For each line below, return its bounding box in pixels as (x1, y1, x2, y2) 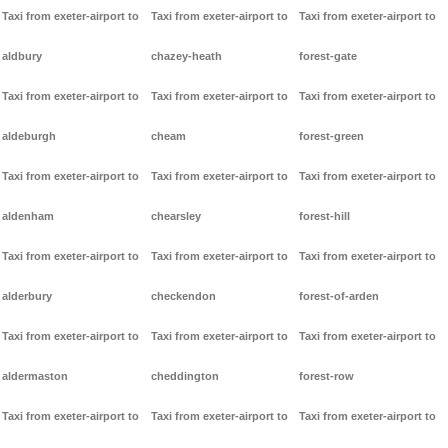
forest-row (299, 370, 355, 383)
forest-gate (299, 50, 358, 63)
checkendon (150, 290, 216, 303)
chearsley (150, 210, 201, 223)
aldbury (2, 50, 42, 63)
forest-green (299, 130, 365, 143)
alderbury (2, 290, 52, 303)
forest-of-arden (299, 290, 380, 303)
